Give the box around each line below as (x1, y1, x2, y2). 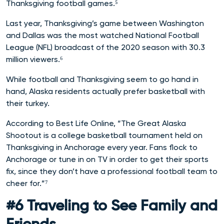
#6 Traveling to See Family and (6, 199, 217, 214)
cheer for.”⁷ (6, 178, 48, 188)
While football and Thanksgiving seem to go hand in (6, 74, 198, 84)
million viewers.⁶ (6, 54, 63, 64)
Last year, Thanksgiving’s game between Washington (6, 18, 204, 28)
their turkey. (6, 98, 49, 108)
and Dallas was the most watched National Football (6, 30, 199, 40)
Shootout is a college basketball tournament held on (6, 130, 202, 140)
